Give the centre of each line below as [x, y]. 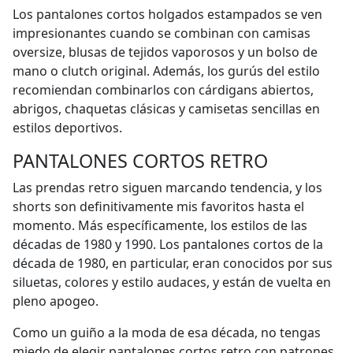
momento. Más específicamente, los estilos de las [160, 225]
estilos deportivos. [67, 128]
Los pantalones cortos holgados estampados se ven [167, 14]
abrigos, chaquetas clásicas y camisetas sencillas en [166, 109]
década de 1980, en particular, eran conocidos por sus [173, 263]
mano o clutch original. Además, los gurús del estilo [166, 71]
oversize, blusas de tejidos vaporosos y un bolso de [165, 52]
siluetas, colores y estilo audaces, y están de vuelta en [172, 282]
